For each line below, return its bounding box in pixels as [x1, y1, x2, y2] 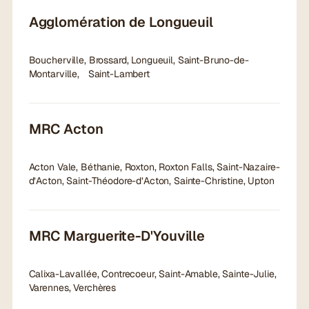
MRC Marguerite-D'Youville [28, 227, 206, 246]
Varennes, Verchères [28, 281, 116, 295]
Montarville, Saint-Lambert [28, 68, 150, 81]
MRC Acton [28, 120, 103, 139]
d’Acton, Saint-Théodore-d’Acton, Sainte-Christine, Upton [28, 175, 275, 188]
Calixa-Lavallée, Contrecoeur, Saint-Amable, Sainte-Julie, [28, 268, 277, 281]
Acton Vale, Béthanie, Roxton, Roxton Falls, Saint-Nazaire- [28, 161, 280, 174]
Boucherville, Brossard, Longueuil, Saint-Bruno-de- [28, 54, 249, 67]
